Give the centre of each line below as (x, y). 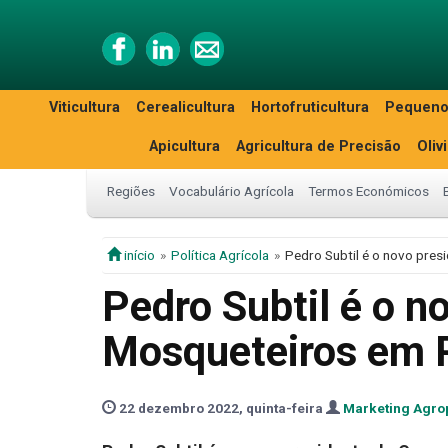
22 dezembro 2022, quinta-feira (221, 408)
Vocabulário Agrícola (231, 191)
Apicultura (184, 146)
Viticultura (84, 107)
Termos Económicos (368, 191)
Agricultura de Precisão (318, 146)
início (138, 255)
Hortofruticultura (310, 107)
